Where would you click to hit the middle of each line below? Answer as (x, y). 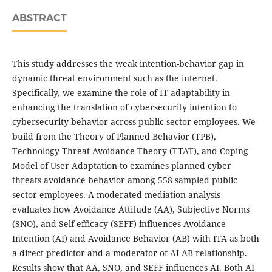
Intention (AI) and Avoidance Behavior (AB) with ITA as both (135, 239)
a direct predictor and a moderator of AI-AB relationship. (129, 253)
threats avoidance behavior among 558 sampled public (124, 180)
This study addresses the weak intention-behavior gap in (128, 64)
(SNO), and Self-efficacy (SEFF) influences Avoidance (119, 224)
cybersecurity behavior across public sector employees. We (134, 122)
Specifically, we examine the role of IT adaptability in (121, 93)
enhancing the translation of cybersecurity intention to (124, 107)
